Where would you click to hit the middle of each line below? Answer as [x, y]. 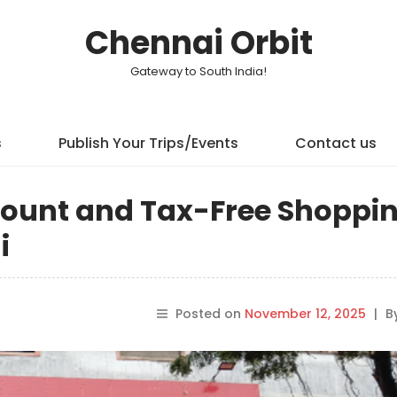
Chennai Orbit [198, 43]
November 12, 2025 [305, 314]
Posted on [210, 314]
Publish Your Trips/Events [148, 143]
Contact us [335, 143]
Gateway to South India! [198, 71]
